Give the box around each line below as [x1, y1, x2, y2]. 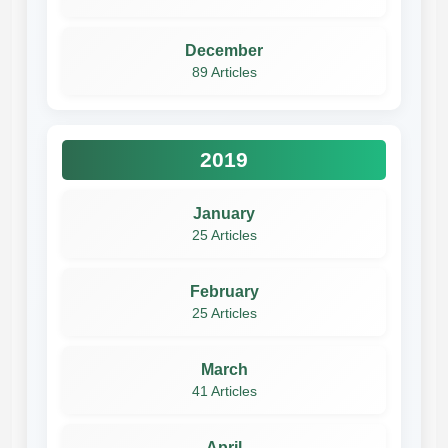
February [189, 282, 259, 300]
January [193, 204, 255, 222]
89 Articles [191, 64, 257, 80]
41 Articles [191, 383, 257, 399]
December [185, 41, 263, 59]
